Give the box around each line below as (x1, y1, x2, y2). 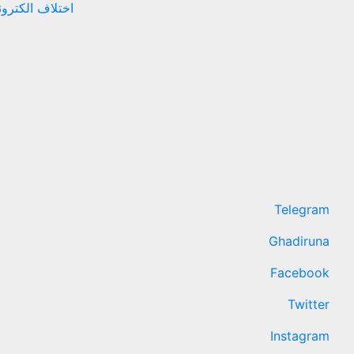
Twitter (288, 296, 330, 312)
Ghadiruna (269, 233, 330, 249)
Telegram (274, 201, 330, 217)
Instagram (270, 328, 330, 344)
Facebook (270, 265, 330, 281)
